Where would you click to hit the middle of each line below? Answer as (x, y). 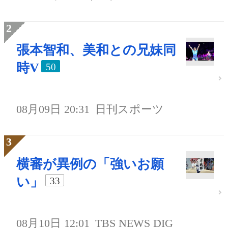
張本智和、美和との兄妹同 (96, 50)
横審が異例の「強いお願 (90, 164)
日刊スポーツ (130, 109)
